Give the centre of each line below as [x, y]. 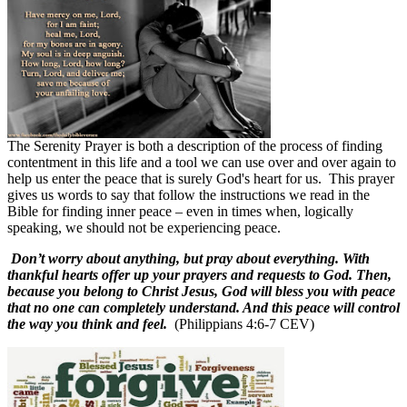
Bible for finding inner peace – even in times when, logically [180, 211]
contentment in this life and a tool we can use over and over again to [202, 162]
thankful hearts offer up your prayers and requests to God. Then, [199, 274]
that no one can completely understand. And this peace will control [203, 307]
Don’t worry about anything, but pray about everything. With [190, 258]
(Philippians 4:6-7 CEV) [241, 323]
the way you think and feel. [87, 323]
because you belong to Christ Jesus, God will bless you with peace [201, 291]
